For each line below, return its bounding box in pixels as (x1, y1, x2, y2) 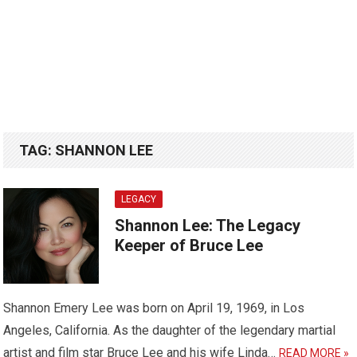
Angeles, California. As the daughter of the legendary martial (3, 323, 336, 339)
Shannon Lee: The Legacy (115, 216, 301, 236)
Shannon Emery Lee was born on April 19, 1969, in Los (3, 300, 305, 316)
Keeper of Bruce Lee (115, 236, 264, 256)
